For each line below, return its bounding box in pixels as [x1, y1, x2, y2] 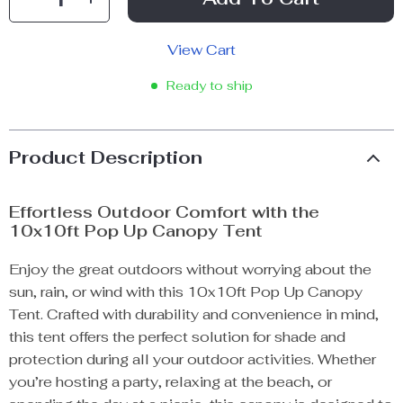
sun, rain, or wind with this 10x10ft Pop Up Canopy [9, 282, 363, 301]
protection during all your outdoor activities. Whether [9, 350, 376, 369]
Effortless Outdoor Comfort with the [9, 201, 319, 222]
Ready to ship [166, 77, 253, 94]
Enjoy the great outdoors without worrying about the [9, 260, 372, 279]
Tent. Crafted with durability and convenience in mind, [9, 305, 379, 324]
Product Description [9, 146, 202, 169]
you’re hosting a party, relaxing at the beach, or [9, 372, 332, 391]
